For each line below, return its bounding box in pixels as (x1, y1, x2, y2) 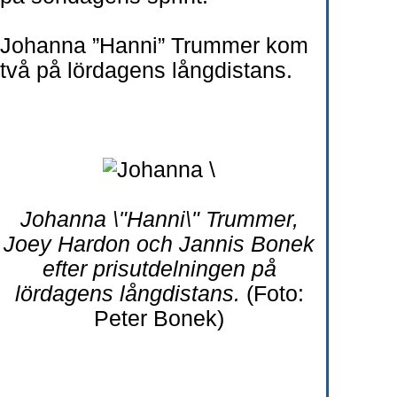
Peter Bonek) (94, 307, 224, 331)
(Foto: (239, 282, 304, 306)
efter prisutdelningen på (42, 257, 276, 281)
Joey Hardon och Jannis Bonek (4, 232, 315, 256)
